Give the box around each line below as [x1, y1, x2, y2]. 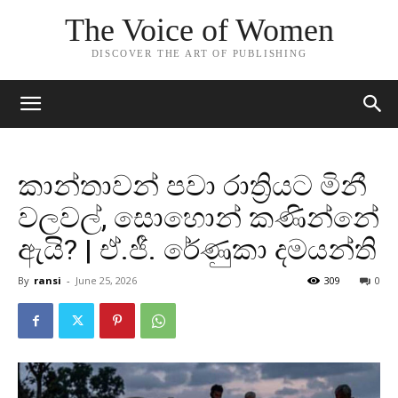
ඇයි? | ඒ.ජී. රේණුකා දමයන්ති [18, 233, 377, 267]
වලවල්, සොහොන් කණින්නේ [18, 201, 379, 235]
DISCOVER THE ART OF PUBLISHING [91, 48, 307, 60]
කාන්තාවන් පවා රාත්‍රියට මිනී [18, 169, 367, 203]
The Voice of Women [64, 12, 334, 49]
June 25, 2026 [76, 274, 137, 287]
